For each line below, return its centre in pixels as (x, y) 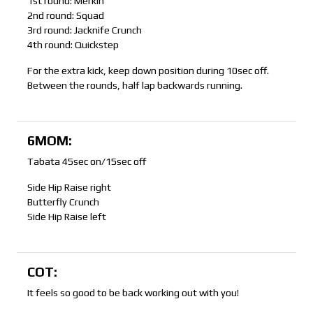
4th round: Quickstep (73, 45)
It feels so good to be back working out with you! (133, 293)
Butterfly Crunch (63, 202)
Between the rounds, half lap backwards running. (135, 86)
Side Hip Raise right (69, 188)
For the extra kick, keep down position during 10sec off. (148, 71)
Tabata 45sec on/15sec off (87, 162)
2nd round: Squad (66, 16)
